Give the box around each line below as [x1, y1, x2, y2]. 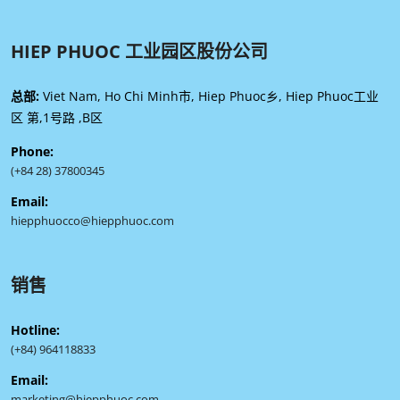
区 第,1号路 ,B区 [11, 108, 103, 126]
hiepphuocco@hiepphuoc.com [11, 212, 174, 229]
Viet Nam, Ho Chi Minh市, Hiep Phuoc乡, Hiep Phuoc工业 [43, 87, 379, 104]
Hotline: [11, 321, 60, 338]
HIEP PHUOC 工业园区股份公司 [11, 38, 268, 63]
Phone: [11, 142, 54, 160]
